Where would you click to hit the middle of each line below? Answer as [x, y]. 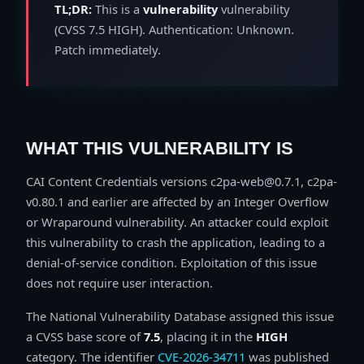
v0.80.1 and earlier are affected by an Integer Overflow [178, 201]
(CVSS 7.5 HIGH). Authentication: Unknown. [174, 29]
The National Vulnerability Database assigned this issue [180, 316]
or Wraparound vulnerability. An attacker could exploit [177, 221]
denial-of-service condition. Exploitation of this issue [171, 262]
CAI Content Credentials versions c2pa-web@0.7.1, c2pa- [182, 181]
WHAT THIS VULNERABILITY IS [160, 148]
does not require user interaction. [119, 282]
